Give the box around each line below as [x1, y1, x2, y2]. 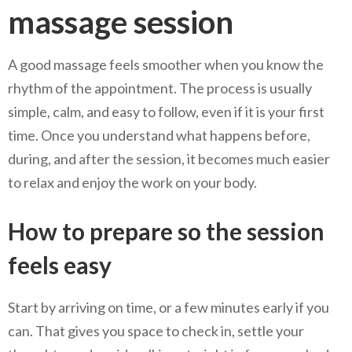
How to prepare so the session [8, 216, 324, 245]
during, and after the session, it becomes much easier [8, 149, 330, 167]
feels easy [8, 250, 112, 279]
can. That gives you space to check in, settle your [8, 321, 304, 339]
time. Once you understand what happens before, [8, 126, 310, 144]
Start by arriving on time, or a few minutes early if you [8, 298, 329, 316]
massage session [8, 2, 233, 41]
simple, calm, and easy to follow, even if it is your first [8, 102, 324, 120]
